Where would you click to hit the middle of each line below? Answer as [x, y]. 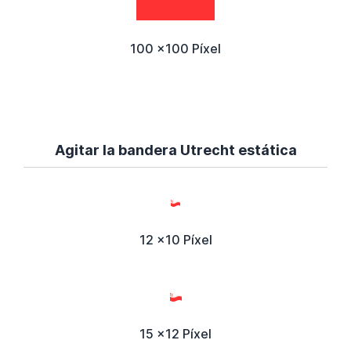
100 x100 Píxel [175, 48]
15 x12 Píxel [175, 333]
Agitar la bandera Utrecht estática [175, 150]
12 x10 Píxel [175, 239]
